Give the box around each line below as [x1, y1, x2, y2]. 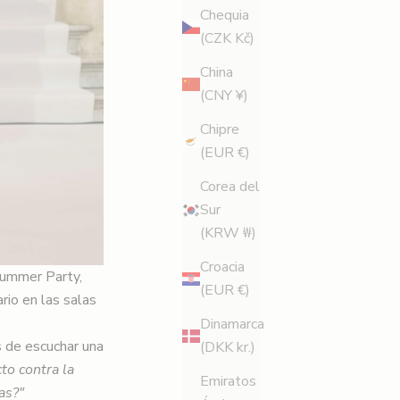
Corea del [200, 177, 260, 197]
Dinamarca [200, 314, 264, 335]
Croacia [200, 257, 245, 278]
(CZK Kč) [200, 29, 254, 49]
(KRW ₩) [200, 223, 256, 244]
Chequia [200, 5, 249, 26]
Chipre [200, 120, 239, 140]
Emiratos [200, 371, 256, 392]
